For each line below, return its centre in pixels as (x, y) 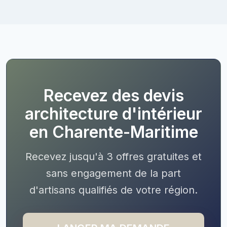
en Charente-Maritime (113, 132)
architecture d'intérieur (113, 113)
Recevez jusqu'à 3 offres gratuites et (113, 156)
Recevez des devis (113, 95)
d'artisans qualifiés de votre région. (113, 190)
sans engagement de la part (113, 173)
